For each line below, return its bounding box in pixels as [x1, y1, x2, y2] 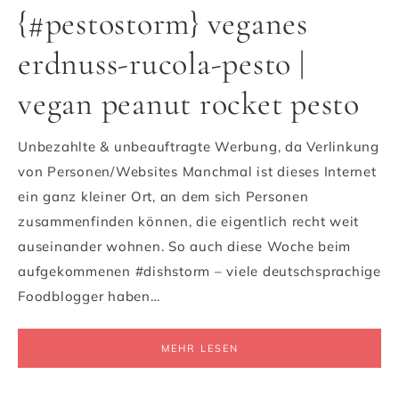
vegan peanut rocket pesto [18, 85, 360, 123]
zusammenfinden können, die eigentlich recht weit [18, 213, 359, 230]
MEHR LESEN [160, 342, 239, 354]
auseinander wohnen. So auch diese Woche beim [18, 238, 351, 255]
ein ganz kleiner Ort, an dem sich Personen [18, 188, 309, 205]
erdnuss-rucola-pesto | [18, 45, 305, 83]
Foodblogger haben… [18, 288, 160, 305]
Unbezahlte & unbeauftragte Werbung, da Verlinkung [18, 138, 379, 155]
